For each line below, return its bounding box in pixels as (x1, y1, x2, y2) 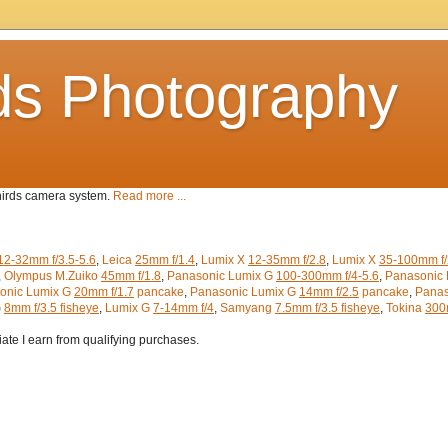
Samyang (220, 301, 275, 315)
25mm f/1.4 (135, 253, 195, 267)
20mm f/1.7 (74, 285, 134, 299)
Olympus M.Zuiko (4, 269, 101, 283)
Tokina (386, 301, 425, 315)
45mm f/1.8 (101, 269, 161, 283)
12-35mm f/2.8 (248, 253, 326, 267)
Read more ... (113, 189, 186, 203)
